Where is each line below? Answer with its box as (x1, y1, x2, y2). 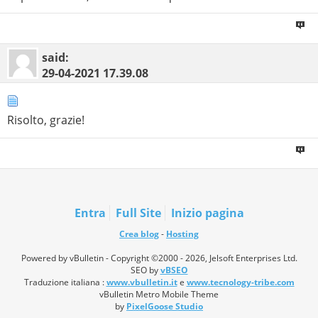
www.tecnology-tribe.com (186, 275, 295, 288)
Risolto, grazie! (7, 112, 84, 128)
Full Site (115, 204, 161, 221)
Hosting (166, 227, 199, 240)
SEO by (130, 263, 160, 276)
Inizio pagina (170, 204, 244, 221)
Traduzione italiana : (23, 275, 106, 288)
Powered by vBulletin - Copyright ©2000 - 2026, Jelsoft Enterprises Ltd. (21, 251, 297, 264)
